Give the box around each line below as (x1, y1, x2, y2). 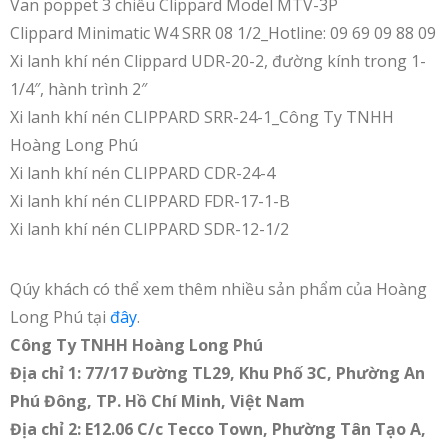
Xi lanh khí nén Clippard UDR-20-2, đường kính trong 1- (10, 49, 426, 72)
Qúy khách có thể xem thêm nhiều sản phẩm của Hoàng (10, 277, 427, 300)
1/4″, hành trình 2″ (10, 77, 147, 100)
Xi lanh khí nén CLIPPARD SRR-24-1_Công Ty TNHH (10, 105, 394, 128)
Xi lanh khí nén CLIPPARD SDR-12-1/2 (10, 217, 289, 240)
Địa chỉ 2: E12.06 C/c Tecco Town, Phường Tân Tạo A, (10, 417, 426, 440)
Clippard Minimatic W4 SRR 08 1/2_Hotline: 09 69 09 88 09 (10, 21, 436, 44)
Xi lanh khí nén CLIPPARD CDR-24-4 (10, 161, 275, 184)
